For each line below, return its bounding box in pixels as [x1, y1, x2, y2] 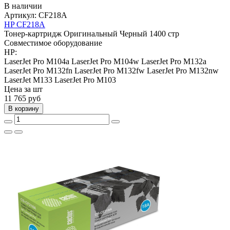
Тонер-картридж [4, 29, 62, 38]
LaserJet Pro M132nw [147, 66, 219, 75]
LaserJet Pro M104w [71, 56, 139, 66]
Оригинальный [64, 29, 118, 38]
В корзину [8, 104, 39, 112]
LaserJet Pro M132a [141, 56, 206, 66]
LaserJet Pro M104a [4, 56, 69, 66]
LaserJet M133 [4, 75, 52, 84]
